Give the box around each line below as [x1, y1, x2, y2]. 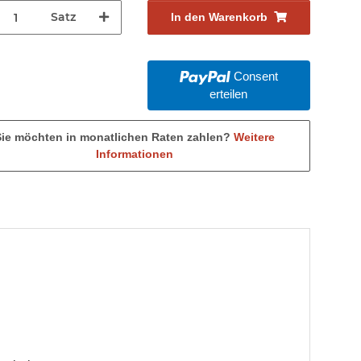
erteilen [210, 87, 248, 102]
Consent [233, 69, 278, 84]
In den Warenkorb [170, 10, 268, 24]
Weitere [233, 131, 275, 144]
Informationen [95, 147, 173, 161]
